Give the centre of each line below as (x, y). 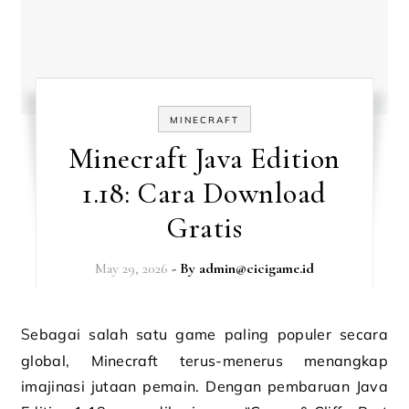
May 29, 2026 (131, 268)
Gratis (204, 228)
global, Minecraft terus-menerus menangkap (204, 361)
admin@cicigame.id (256, 268)
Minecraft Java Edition (204, 158)
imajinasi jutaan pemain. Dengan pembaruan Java (204, 386)
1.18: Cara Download (204, 193)
